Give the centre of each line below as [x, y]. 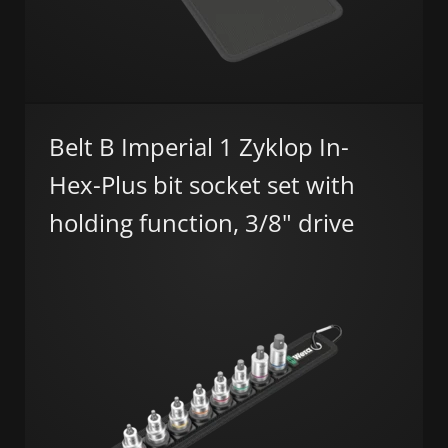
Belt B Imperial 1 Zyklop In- [199, 146]
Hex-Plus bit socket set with [202, 184]
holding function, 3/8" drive [201, 222]
